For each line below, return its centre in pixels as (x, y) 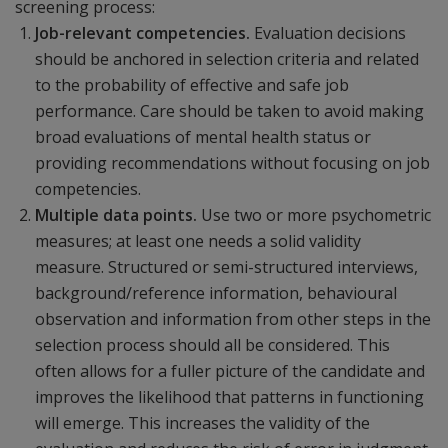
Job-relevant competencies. (144, 33)
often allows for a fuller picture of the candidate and (230, 371)
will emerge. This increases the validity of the (202, 423)
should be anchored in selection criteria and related (227, 59)
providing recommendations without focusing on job (232, 163)
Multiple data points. (118, 215)
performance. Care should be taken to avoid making (229, 111)
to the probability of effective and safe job (192, 85)
